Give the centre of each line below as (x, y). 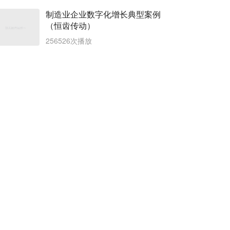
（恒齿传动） (70, 25)
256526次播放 (69, 41)
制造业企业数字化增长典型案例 (103, 14)
